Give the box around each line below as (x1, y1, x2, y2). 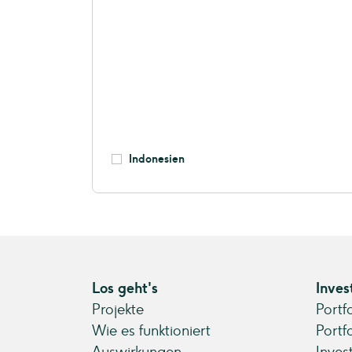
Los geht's (92, 280, 158, 297)
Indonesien (128, 152, 185, 166)
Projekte (92, 301, 144, 318)
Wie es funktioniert (92, 322, 211, 339)
